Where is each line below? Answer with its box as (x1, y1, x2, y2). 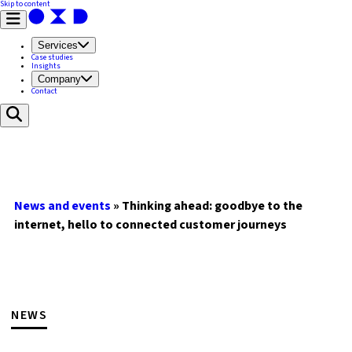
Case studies (31, 52, 73, 63)
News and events (14, 197, 111, 214)
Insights (31, 60, 60, 71)
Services (38, 39, 78, 51)
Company (38, 73, 81, 85)
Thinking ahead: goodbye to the (122, 197, 302, 214)
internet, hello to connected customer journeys (14, 216, 287, 233)
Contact (31, 86, 57, 97)
